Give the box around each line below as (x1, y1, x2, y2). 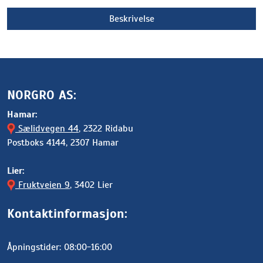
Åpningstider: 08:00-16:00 (7, 241, 112, 253)
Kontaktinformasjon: (7, 205, 127, 221)
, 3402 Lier (70, 179, 113, 191)
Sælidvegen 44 (15, 123, 79, 134)
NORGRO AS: (7, 87, 76, 103)
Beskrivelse (109, 12, 154, 25)
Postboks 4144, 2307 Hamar (7, 137, 119, 149)
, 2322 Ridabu (79, 123, 133, 134)
